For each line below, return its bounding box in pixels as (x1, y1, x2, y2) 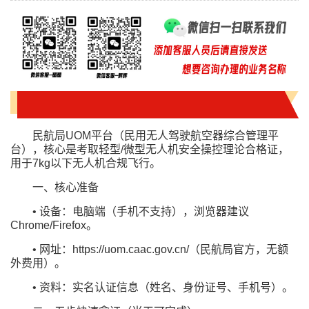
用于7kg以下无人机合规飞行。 (10, 157, 161, 169)
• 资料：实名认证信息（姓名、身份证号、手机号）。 (32, 281, 293, 293)
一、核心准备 (32, 181, 99, 193)
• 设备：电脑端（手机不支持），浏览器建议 (32, 205, 249, 217)
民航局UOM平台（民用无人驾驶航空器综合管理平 (32, 129, 279, 141)
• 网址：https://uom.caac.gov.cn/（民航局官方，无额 (32, 243, 288, 255)
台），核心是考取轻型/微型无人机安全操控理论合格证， (10, 143, 289, 155)
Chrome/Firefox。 (10, 219, 97, 231)
